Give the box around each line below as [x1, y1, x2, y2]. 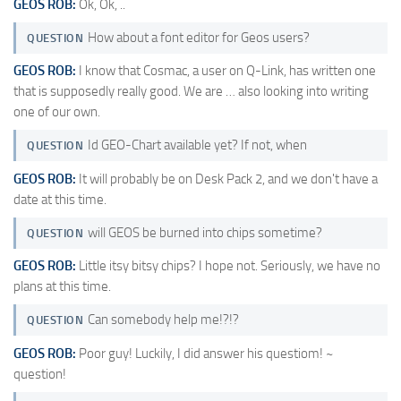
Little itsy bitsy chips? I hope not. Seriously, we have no [76, 258, 380, 275]
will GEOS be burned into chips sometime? [87, 224, 322, 241]
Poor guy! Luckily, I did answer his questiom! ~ [76, 345, 333, 362]
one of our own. [13, 104, 100, 121]
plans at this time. [13, 278, 111, 295]
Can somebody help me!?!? [87, 311, 239, 328]
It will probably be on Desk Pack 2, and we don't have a [76, 170, 378, 187]
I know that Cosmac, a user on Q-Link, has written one [76, 63, 376, 80]
